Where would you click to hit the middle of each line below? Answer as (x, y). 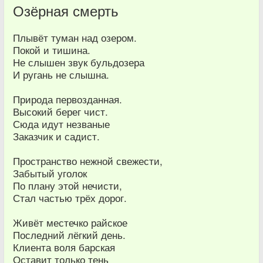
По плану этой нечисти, (68, 186)
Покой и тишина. (52, 50)
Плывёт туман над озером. (75, 38)
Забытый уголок (50, 173)
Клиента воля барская (64, 247)
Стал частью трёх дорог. (70, 198)
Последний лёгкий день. (69, 235)
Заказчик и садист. (56, 136)
